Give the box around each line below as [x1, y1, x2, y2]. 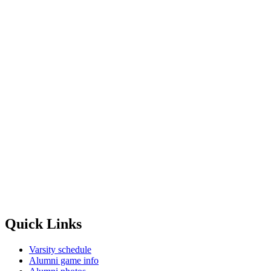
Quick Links [5, 216, 82, 232]
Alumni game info [29, 255, 99, 266]
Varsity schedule [29, 244, 91, 255]
